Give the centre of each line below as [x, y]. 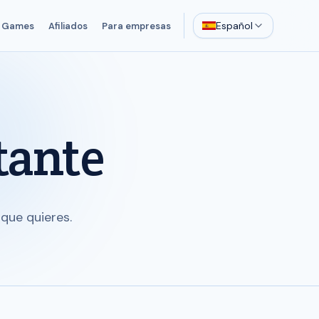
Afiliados [68, 26]
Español [234, 26]
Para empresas [136, 26]
